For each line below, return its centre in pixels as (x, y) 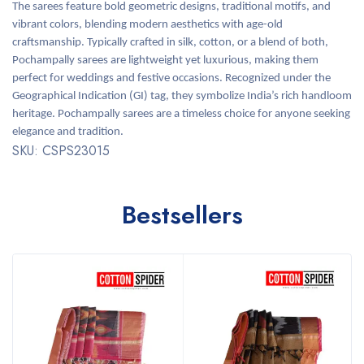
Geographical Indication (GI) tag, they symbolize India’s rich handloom (182, 96)
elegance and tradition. (68, 132)
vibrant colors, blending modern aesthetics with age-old (147, 25)
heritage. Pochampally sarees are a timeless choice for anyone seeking (181, 114)
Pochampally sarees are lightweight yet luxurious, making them (165, 61)
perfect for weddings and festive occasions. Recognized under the (171, 78)
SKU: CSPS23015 (61, 151)
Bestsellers (182, 215)
